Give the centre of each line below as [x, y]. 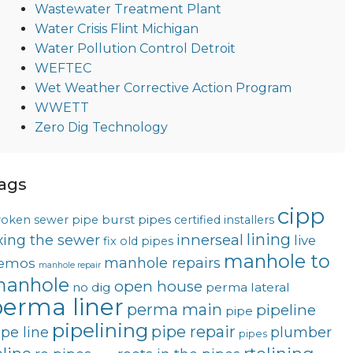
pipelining [100, 331]
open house [158, 287]
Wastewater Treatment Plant [128, 9]
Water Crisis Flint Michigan [116, 29]
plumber [301, 333]
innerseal [210, 240]
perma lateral [247, 288]
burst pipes [136, 220]
